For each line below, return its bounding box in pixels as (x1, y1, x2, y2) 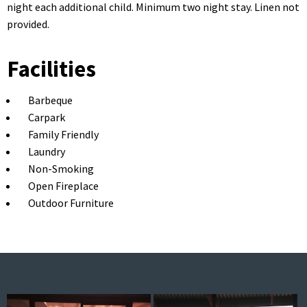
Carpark (28, 110, 65, 124)
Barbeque (28, 93, 73, 107)
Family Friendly (28, 127, 99, 141)
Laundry (28, 145, 65, 158)
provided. (7, 17, 49, 31)
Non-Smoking (28, 162, 94, 175)
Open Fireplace (28, 179, 99, 193)
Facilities (7, 55, 96, 83)
